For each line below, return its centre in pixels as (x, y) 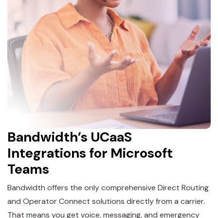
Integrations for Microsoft (90, 153)
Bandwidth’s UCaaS (70, 137)
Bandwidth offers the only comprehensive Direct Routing (108, 187)
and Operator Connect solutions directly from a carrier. (106, 201)
